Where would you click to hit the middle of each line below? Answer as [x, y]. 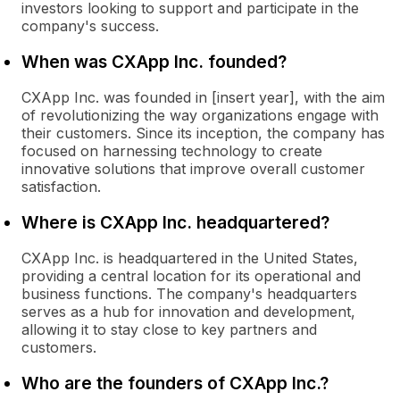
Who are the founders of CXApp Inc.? [175, 383]
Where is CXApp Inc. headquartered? [175, 222]
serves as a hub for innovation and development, [188, 312]
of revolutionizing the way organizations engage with [200, 115]
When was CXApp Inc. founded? [154, 62]
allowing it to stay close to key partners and [169, 329]
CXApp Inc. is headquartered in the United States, [190, 258]
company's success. [90, 26]
